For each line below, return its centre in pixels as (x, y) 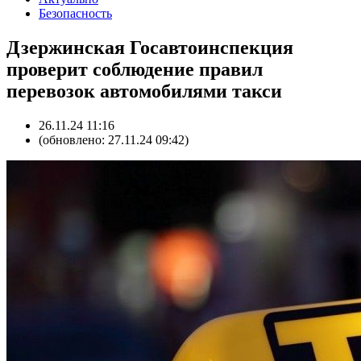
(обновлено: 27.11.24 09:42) (114, 139)
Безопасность (75, 13)
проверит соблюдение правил (135, 69)
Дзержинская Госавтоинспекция (150, 47)
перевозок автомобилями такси (144, 91)
